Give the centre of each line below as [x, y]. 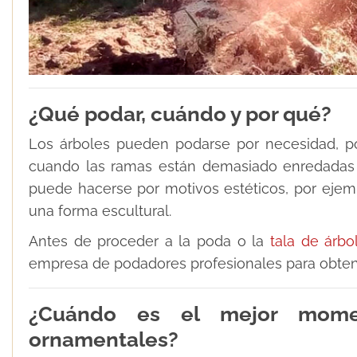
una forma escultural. [100, 211]
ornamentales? [104, 340]
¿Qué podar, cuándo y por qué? [180, 114]
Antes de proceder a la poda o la [149, 241]
